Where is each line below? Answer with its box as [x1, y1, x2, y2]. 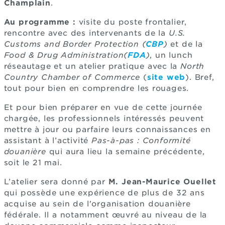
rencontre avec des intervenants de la [4, 29, 169, 38]
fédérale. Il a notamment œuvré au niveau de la [4, 210, 207, 219]
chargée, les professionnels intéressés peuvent [4, 114, 204, 123]
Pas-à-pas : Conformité [91, 136, 191, 145]
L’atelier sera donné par [4, 177, 108, 186]
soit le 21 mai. [4, 158, 62, 167]
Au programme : [4, 18, 76, 27]
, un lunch [150, 51, 193, 60]
